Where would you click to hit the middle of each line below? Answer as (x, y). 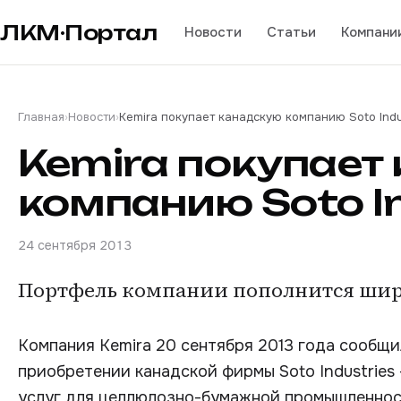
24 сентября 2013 (75, 245)
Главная (41, 117)
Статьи (291, 32)
